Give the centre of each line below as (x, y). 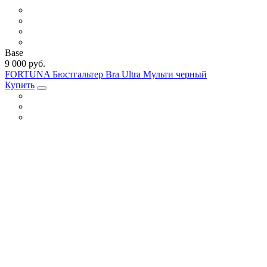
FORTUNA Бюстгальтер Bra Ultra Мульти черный (106, 74)
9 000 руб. (25, 64)
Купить (20, 85)
